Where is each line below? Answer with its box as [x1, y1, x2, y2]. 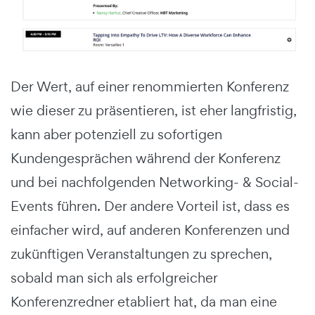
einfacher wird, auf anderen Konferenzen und [11, 221, 290, 239]
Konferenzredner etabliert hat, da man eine [11, 292, 277, 311]
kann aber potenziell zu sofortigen [11, 125, 222, 143]
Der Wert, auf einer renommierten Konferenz [11, 77, 289, 96]
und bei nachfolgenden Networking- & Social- [11, 173, 299, 191]
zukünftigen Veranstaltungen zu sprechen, [11, 245, 272, 263]
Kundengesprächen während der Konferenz [11, 149, 281, 167]
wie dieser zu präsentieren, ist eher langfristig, [11, 101, 297, 120]
